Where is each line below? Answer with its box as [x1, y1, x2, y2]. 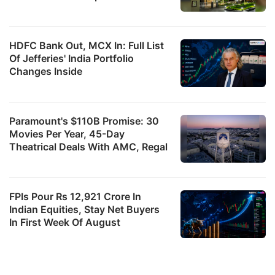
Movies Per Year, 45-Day [9, 128, 125, 141]
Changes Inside [9, 65, 82, 78]
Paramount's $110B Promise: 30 [9, 115, 159, 128]
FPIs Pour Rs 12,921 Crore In [9, 190, 141, 203]
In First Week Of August [9, 216, 120, 229]
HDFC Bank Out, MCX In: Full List [9, 39, 164, 52]
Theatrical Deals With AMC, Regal [9, 141, 168, 153]
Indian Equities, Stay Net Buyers [9, 203, 160, 216]
